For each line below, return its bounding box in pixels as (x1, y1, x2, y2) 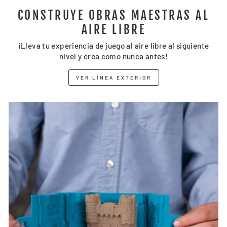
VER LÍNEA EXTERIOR (75, 74, 152, 81)
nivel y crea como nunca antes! (59, 51, 168, 61)
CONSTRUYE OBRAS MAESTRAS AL (17, 8, 210, 23)
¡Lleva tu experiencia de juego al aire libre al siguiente (18, 41, 209, 50)
